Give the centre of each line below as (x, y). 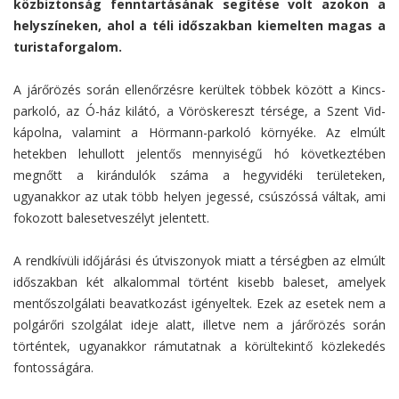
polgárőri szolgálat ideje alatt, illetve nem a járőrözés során (199, 325)
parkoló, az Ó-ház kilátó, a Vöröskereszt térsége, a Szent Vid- (199, 111)
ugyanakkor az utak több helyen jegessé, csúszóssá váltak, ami (199, 197)
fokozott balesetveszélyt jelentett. (111, 218)
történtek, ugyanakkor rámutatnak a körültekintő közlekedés (199, 346)
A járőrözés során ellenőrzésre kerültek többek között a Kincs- (199, 90)
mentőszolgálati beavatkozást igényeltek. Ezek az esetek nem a (199, 304)
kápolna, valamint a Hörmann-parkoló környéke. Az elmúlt (199, 133)
